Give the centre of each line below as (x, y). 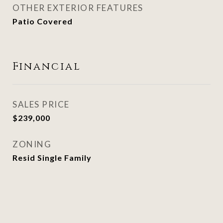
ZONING (32, 144)
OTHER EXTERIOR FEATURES (78, 8)
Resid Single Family (52, 158)
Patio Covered (43, 21)
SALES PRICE (41, 104)
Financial (47, 67)
